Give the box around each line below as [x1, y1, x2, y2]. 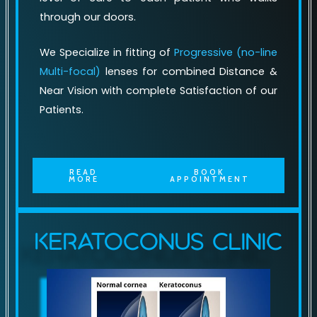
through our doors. [40, 10, 136, 25]
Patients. [40, 103, 86, 117]
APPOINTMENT [169, 173, 250, 184]
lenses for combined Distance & [100, 64, 277, 79]
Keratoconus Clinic [35, 227, 282, 253]
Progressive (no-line [174, 45, 277, 60]
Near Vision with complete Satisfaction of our [40, 83, 277, 98]
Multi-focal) [40, 64, 100, 79]
